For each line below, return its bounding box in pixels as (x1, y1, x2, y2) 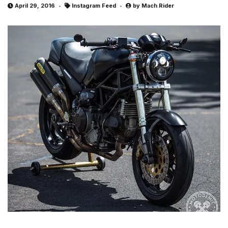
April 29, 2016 (15, 2, 55, 9)
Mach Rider (141, 2, 174, 9)
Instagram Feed (72, 2, 116, 9)
